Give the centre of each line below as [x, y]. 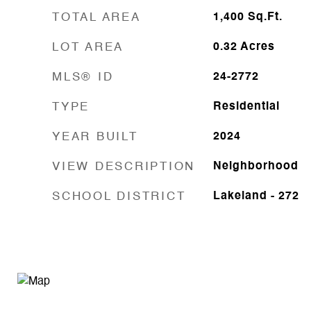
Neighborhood [255, 167]
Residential [246, 107]
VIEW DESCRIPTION [124, 167]
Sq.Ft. [265, 17]
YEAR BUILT [95, 137]
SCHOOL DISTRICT [119, 197]
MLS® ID [83, 77]
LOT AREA [88, 48]
